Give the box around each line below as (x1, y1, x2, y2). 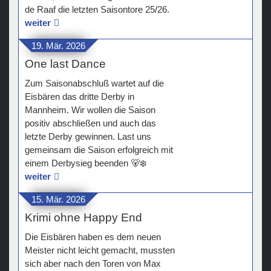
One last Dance (25, 57, 106, 71)
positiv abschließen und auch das (25, 118, 156, 129)
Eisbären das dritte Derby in (25, 91, 134, 102)
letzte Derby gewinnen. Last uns (25, 131, 151, 142)
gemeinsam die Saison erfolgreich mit (25, 145, 173, 155)
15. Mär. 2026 (31, 194, 85, 205)
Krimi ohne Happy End (25, 211, 142, 224)
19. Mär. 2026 (31, 41, 85, 51)
